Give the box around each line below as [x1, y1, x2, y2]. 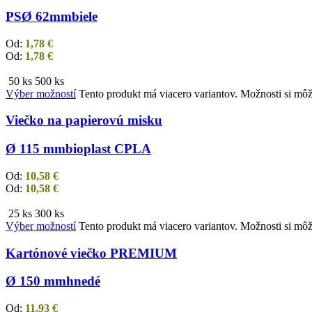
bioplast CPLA [65, 141, 151, 157]
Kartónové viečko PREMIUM [6, 245, 177, 260]
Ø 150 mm [6, 274, 66, 289]
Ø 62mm [22, 9, 72, 24]
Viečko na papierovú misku [6, 113, 162, 128]
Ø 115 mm [6, 141, 65, 157]
